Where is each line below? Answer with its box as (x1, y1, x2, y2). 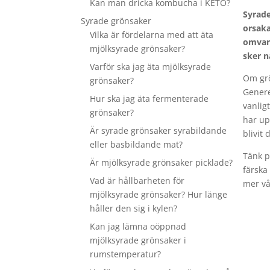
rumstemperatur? (90, 248, 162, 260)
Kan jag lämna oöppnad (90, 221, 187, 232)
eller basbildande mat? (90, 139, 183, 150)
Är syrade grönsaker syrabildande (90, 125, 227, 136)
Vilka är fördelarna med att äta (90, 29, 214, 40)
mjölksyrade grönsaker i (90, 234, 187, 246)
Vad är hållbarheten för (90, 175, 185, 186)
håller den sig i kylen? (90, 202, 178, 214)
